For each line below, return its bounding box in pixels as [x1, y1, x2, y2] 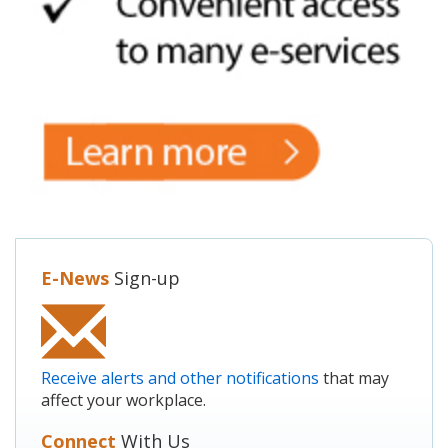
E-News [41, 265, 109, 290]
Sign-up [109, 265, 180, 290]
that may [319, 366, 389, 389]
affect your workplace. [41, 388, 206, 411]
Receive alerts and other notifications [41, 366, 319, 389]
